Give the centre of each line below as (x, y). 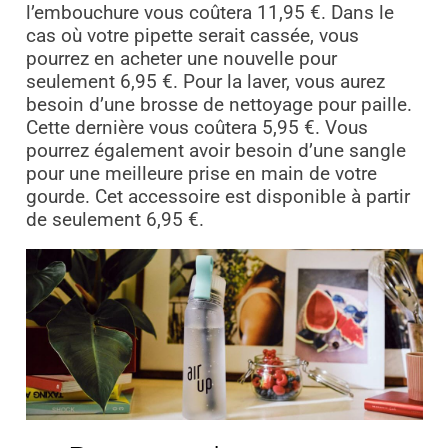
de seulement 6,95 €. (114, 220)
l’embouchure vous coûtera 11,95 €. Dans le (209, 13)
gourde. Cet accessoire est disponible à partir (217, 197)
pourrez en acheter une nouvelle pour (181, 59)
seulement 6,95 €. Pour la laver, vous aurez (205, 82)
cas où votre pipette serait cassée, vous (192, 36)
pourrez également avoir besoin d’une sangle (215, 151)
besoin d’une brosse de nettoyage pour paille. (218, 105)
